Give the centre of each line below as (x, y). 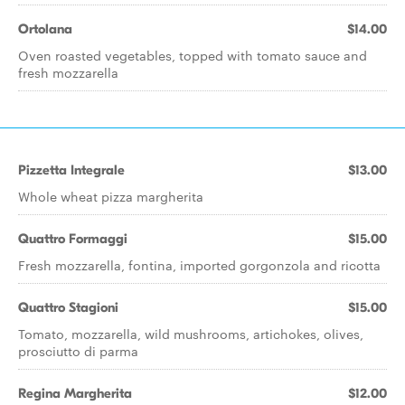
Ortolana (45, 29)
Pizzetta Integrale (71, 170)
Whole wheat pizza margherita (111, 196)
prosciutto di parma (78, 351)
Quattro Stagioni (68, 307)
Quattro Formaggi (73, 239)
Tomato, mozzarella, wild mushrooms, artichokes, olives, (191, 334)
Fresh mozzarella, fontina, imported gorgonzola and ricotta (199, 265)
